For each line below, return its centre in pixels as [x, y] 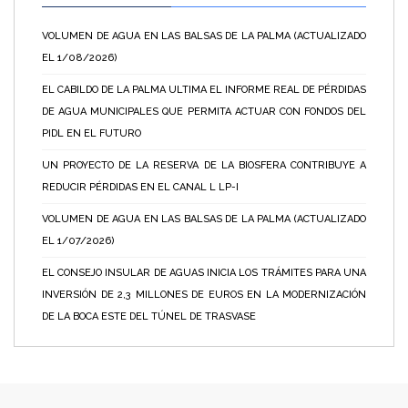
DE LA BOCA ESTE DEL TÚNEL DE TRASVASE [149, 316]
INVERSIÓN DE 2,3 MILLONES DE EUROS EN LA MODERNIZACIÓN [204, 294]
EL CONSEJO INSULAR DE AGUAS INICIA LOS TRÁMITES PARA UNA [204, 272]
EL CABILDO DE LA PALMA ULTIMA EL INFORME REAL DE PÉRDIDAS [204, 89]
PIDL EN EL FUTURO [92, 133]
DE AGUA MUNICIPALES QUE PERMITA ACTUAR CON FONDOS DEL [204, 111]
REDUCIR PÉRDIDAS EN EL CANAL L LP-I [140, 187]
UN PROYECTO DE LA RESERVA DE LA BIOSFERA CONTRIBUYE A [204, 165]
